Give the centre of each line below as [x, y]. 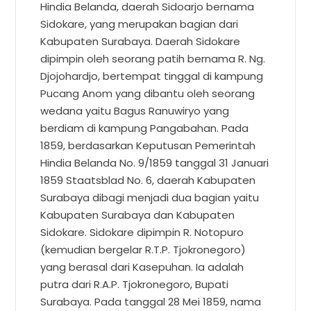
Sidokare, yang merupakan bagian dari [140, 24]
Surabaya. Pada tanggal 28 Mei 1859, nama [151, 301]
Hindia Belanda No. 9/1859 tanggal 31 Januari [155, 162]
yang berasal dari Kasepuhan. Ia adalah [142, 267]
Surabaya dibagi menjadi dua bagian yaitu [150, 197]
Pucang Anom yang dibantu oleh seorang [148, 93]
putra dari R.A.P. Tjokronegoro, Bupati [135, 284]
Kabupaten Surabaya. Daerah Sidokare [141, 41]
